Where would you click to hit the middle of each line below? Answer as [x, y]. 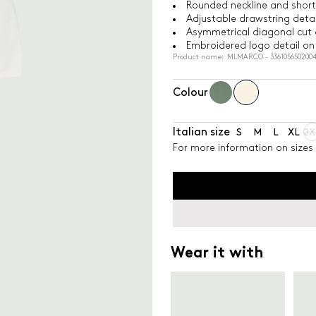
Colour [190, 92]
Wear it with [217, 254]
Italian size [201, 132]
